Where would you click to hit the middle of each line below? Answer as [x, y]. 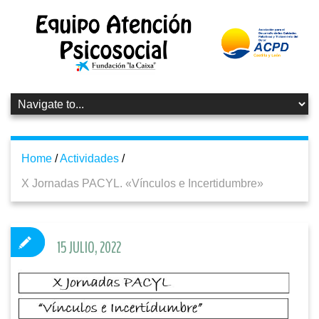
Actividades [89, 159]
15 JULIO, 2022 [89, 248]
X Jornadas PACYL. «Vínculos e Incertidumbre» [142, 184]
